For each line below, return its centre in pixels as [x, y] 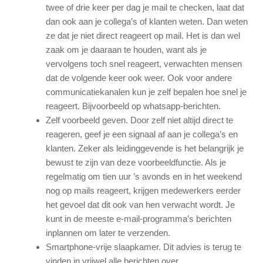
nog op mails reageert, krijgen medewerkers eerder [143, 190]
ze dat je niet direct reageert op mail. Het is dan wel [143, 35]
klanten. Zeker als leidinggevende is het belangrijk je [144, 148]
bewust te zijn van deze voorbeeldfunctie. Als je [136, 162]
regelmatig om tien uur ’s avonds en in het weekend [144, 176]
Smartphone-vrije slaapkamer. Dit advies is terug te [143, 247]
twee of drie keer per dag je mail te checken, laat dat [145, 7]
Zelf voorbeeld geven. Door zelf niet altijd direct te [139, 120]
